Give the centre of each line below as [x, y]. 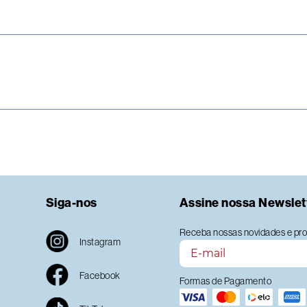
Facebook [100, 276]
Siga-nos [71, 203]
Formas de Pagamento [225, 281]
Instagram [100, 242]
